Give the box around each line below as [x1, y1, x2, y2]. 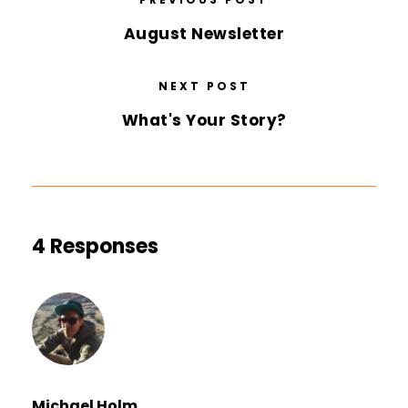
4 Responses [32, 232, 158, 261]
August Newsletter [123, 23, 285, 46]
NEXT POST [158, 78, 250, 95]
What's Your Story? [121, 109, 287, 132]
